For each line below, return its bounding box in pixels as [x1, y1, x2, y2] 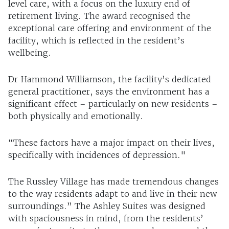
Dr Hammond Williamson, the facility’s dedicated [8, 74, 211, 85]
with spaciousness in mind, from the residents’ [8, 213, 203, 224]
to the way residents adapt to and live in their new [8, 189, 217, 199]
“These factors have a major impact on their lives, [8, 138, 215, 148]
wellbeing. [8, 48, 51, 58]
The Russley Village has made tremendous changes [8, 176, 219, 187]
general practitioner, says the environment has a [8, 86, 210, 97]
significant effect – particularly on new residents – [8, 99, 218, 109]
